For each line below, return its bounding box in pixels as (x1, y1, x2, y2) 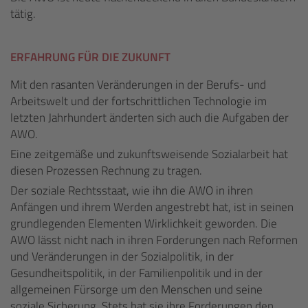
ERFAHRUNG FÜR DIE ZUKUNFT (10, 48, 170, 66)
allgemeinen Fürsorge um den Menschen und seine (10, 280, 263, 298)
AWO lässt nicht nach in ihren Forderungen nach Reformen (10, 231, 298, 249)
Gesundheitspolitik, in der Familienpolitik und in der (10, 264, 263, 282)
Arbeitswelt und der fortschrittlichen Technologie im (10, 92, 267, 110)
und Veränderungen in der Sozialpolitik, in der (10, 247, 234, 265)
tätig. (10, 5, 36, 23)
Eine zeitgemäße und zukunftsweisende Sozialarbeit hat (10, 145, 288, 163)
